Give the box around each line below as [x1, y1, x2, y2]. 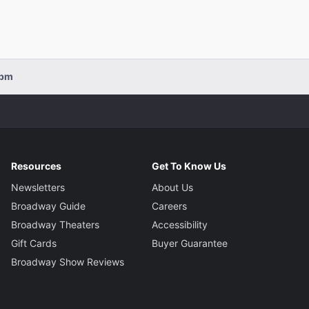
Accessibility [151, 218, 208, 230]
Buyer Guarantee [151, 237, 228, 249]
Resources [11, 159, 62, 172]
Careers [151, 199, 187, 212]
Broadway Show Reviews [11, 255, 125, 268]
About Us [151, 181, 193, 193]
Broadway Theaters [11, 218, 100, 230]
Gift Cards [11, 237, 57, 249]
